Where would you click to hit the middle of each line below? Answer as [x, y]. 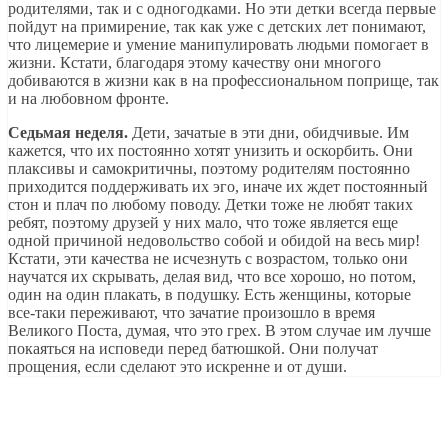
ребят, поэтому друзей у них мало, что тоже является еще [203, 222]
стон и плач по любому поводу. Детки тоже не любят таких [210, 204]
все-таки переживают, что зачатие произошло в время [191, 312]
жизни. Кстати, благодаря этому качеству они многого [194, 62]
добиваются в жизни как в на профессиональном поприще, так [223, 80]
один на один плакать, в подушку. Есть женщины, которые [209, 294]
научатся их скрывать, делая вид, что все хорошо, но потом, [212, 276]
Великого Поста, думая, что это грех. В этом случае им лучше [219, 330]
